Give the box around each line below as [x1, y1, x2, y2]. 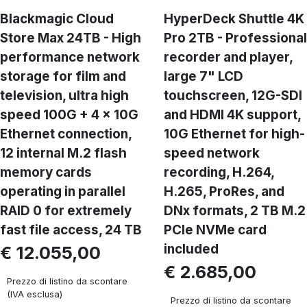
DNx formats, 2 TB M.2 [164, 203, 306, 219]
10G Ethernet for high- [164, 126, 305, 142]
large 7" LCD [164, 69, 243, 84]
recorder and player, [164, 49, 293, 65]
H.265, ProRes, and [164, 184, 284, 199]
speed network [164, 145, 260, 161]
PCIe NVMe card [164, 222, 267, 238]
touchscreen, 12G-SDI [164, 88, 302, 103]
